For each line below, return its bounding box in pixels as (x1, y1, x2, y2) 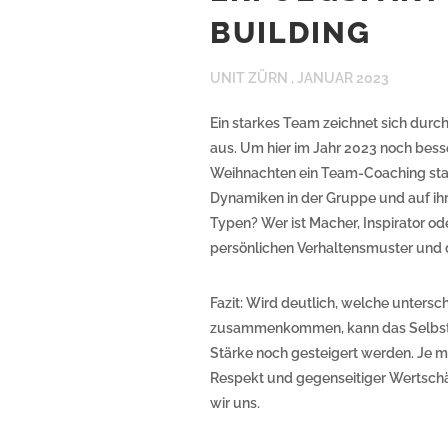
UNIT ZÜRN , (210, 70, 297, 86)
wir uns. (210, 395, 260, 411)
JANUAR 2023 (297, 70, 389, 86)
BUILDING (210, 15, 371, 50)
